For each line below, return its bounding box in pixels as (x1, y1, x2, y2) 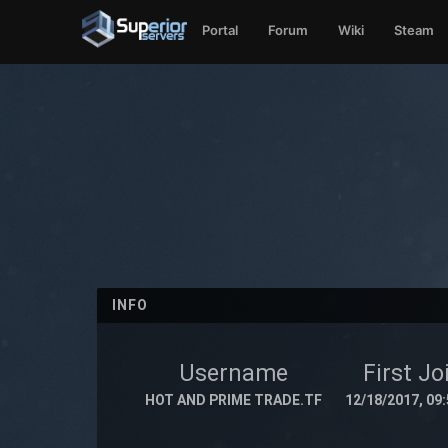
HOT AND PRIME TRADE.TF (144, 392, 322, 408)
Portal (202, 22, 239, 38)
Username (178, 360, 288, 387)
